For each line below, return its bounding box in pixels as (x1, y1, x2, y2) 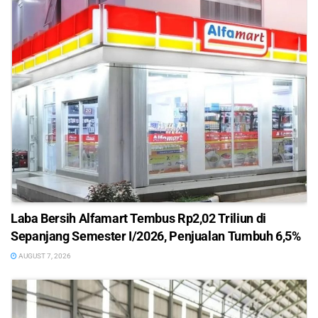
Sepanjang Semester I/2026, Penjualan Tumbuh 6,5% (11, 229, 301, 244)
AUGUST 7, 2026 (17, 252, 71, 261)
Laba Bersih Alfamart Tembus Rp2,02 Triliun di (11, 211, 266, 226)
